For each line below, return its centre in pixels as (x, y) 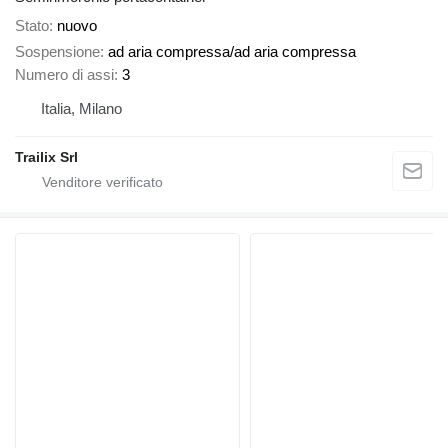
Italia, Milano (81, 109)
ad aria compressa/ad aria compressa (232, 52)
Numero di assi (64, 75)
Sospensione (57, 52)
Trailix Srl (46, 157)
